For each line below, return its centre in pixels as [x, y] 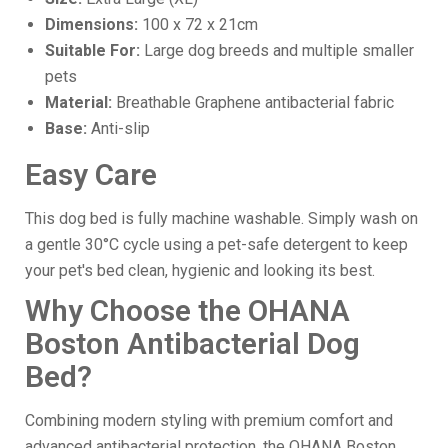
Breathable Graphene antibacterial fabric [253, 102]
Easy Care [91, 174]
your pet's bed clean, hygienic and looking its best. [200, 270]
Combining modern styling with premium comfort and [209, 420]
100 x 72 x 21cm [198, 24]
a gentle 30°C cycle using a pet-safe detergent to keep [216, 244]
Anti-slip [118, 128]
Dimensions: [91, 24]
